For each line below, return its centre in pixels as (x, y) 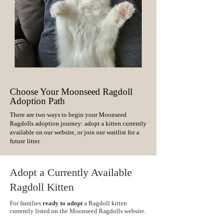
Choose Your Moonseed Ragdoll (71, 92)
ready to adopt (62, 203)
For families (25, 203)
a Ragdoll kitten (105, 203)
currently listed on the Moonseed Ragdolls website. (78, 211)
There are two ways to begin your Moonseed (68, 115)
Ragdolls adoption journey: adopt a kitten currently (78, 124)
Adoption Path (37, 101)
